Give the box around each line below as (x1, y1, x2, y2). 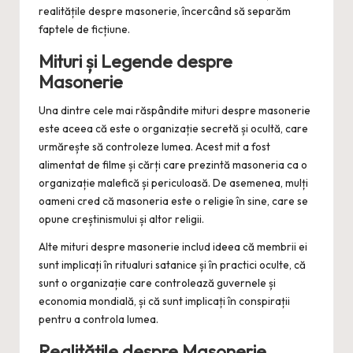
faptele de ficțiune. (39, 22, 130, 37)
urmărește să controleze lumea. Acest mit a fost (39, 139, 270, 154)
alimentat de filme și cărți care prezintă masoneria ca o (39, 158, 307, 173)
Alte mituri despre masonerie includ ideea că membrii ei (39, 240, 307, 255)
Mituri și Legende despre (39, 50, 232, 73)
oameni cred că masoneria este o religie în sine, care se (39, 194, 308, 209)
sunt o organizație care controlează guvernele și (39, 276, 276, 291)
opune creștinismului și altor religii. (39, 212, 204, 227)
